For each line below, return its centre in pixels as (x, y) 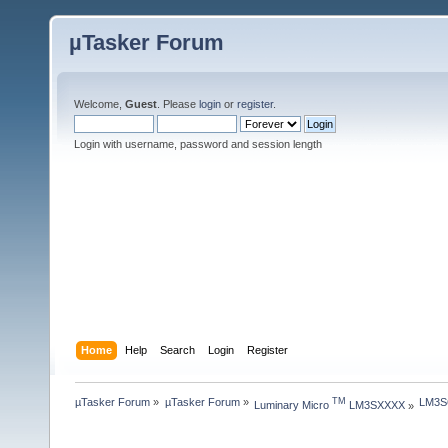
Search (178, 349)
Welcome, (99, 104)
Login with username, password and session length (198, 144)
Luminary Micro (292, 405)
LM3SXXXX (375, 405)
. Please (178, 104)
